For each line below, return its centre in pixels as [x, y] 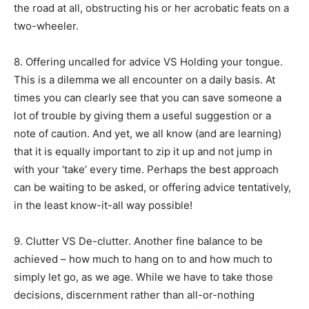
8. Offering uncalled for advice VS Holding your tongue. [148, 61]
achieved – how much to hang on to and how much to [143, 259]
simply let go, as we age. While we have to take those [143, 277]
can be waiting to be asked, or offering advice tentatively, [152, 187]
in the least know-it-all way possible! [104, 205]
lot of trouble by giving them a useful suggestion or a [142, 115]
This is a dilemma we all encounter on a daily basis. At [144, 79]
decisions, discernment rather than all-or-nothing [134, 295]
